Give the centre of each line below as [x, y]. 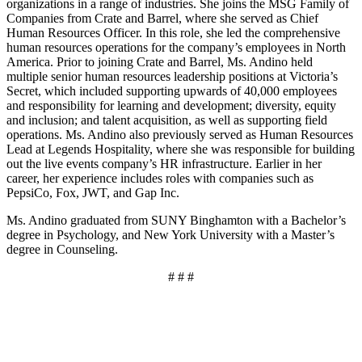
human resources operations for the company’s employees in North [176, 47]
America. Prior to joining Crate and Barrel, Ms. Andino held [160, 61]
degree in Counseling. [62, 249]
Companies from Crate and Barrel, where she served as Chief [162, 18]
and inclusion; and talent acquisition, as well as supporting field [167, 120]
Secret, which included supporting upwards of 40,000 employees [172, 90]
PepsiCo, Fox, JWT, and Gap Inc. [93, 192]
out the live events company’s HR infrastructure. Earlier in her [164, 163]
